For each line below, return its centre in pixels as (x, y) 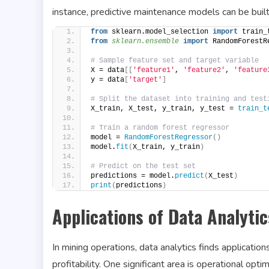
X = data (107, 70)
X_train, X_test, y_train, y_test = (164, 108)
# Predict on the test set (143, 166)
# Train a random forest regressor (160, 128)
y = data (107, 80)
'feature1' (154, 70)
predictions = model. (133, 176)
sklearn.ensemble (145, 41)
